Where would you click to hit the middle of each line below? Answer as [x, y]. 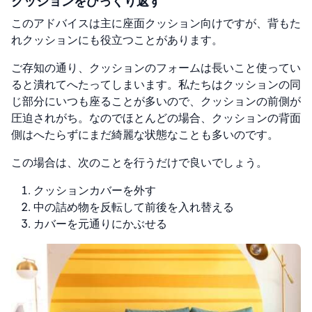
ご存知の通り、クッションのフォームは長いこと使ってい [156, 68]
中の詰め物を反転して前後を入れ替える [134, 207]
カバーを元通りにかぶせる [100, 224]
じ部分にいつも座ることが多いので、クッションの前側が [156, 101]
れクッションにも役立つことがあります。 [117, 40]
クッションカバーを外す [95, 190]
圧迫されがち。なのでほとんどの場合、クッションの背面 [156, 118]
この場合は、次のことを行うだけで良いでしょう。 [139, 162]
